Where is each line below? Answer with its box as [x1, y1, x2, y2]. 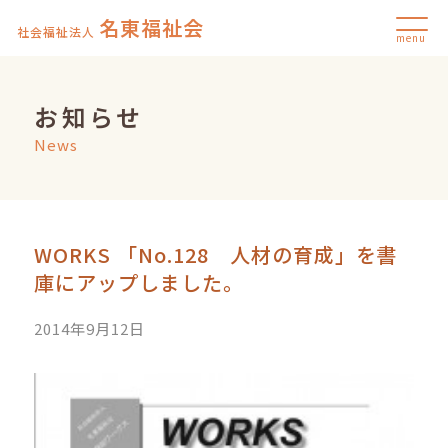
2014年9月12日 [34, 318, 146, 340]
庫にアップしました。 [34, 268, 245, 298]
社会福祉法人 [17, 23, 96, 40]
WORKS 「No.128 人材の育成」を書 [34, 240, 399, 270]
